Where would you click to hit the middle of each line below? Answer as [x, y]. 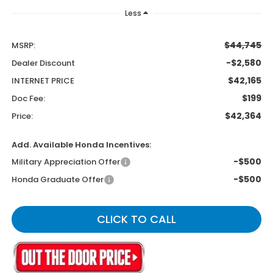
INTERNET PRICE [43, 81]
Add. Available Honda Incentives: [81, 145]
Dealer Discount [43, 63]
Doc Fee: [28, 99]
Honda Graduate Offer [57, 180]
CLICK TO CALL [136, 219]
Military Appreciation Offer [66, 162]
